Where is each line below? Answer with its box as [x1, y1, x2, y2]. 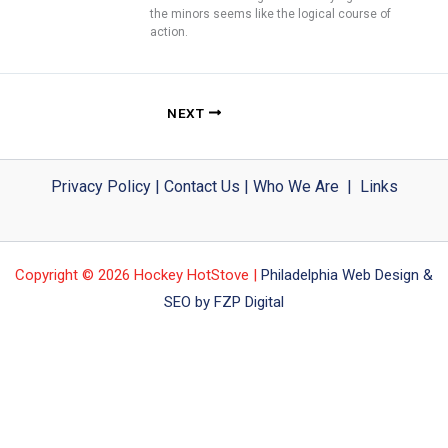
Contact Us [163, 176, 240, 196]
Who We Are [252, 176, 339, 196]
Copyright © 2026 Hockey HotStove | [15, 265, 257, 284]
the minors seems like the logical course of [150, 6, 391, 21]
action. [150, 24, 188, 39]
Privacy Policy [50, 176, 151, 196]
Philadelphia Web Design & [261, 265, 433, 284]
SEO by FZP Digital [164, 292, 284, 311]
